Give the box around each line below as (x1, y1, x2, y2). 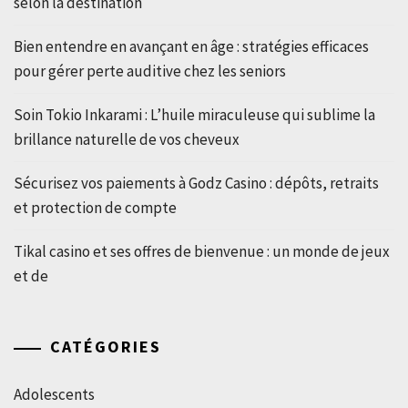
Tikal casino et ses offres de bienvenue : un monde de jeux (14, 240, 390, 261)
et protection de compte (14, 197, 177, 218)
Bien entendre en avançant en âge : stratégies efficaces (14, 36, 369, 56)
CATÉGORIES (50, 336, 161, 357)
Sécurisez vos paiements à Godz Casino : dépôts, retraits (14, 172, 379, 193)
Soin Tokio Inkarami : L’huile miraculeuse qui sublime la (14, 104, 375, 125)
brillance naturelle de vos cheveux (14, 128, 240, 149)
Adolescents (14, 384, 95, 404)
